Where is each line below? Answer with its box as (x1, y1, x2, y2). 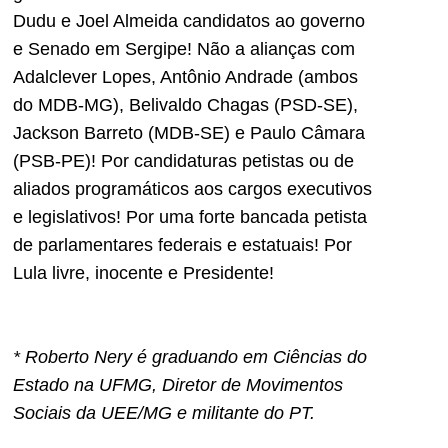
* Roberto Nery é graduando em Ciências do (13, 347, 367, 368)
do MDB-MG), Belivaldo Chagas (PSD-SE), (13, 94, 358, 115)
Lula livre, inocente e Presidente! (13, 262, 274, 283)
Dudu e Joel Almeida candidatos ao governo (13, 10, 365, 31)
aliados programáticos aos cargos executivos (13, 178, 372, 199)
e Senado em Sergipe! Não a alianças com (13, 38, 355, 59)
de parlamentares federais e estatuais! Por (13, 234, 352, 255)
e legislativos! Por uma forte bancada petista (13, 206, 367, 227)
